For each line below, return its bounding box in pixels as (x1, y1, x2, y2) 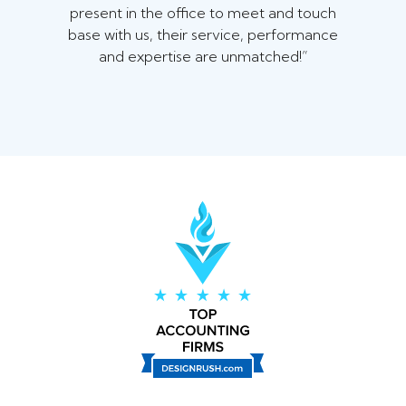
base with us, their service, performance (68, 25, 338, 44)
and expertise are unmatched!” (98, 47, 308, 66)
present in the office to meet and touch (70, 4, 336, 23)
